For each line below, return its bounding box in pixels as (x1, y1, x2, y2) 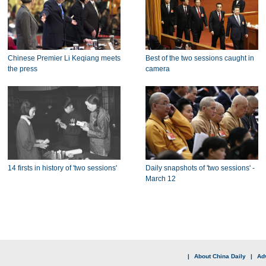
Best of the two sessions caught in (145, 54, 254, 62)
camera (145, 65, 170, 73)
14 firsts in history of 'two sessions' (7, 164, 117, 172)
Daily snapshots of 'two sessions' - (145, 164, 255, 172)
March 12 (145, 175, 176, 183)
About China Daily (194, 253, 246, 259)
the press (7, 65, 37, 73)
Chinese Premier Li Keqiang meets (7, 54, 121, 62)
